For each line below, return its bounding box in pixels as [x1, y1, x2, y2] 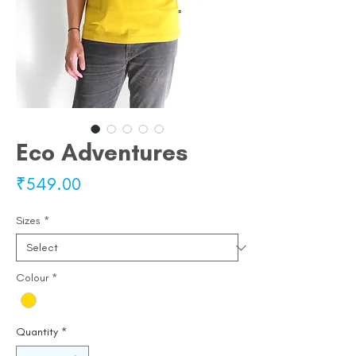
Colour [16, 271, 48, 285]
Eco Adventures [16, 137, 188, 168]
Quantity [16, 325, 58, 339]
